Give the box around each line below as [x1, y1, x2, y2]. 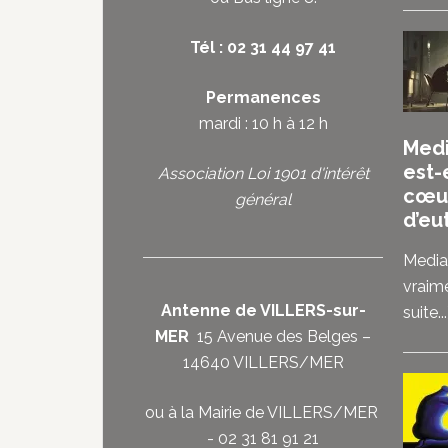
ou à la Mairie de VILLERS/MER [144, 403, 382, 422]
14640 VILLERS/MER [182, 353, 344, 372]
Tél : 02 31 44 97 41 [190, 38, 336, 57]
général [235, 190, 291, 209]
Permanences [205, 88, 321, 107]
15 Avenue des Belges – [189, 327, 371, 346]
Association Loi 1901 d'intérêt [157, 164, 369, 183]
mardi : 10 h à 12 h [198, 114, 328, 133]
